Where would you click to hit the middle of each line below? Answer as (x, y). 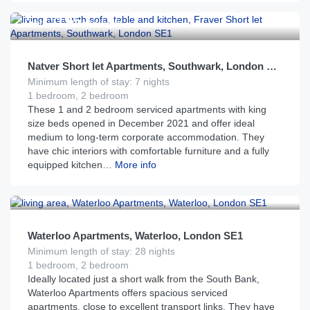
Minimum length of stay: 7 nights (99, 82)
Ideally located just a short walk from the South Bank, (144, 279)
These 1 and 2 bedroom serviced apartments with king (147, 109)
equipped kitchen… (70, 165)
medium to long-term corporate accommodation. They (146, 137)
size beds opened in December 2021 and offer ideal (141, 123)
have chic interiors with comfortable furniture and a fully (148, 151)
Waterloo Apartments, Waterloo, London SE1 (135, 236)
